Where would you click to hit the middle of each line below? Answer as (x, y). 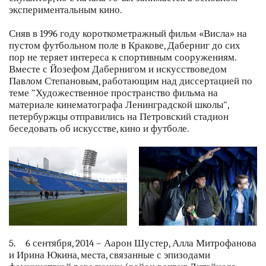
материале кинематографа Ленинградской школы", (119, 104)
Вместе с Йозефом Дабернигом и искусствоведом (118, 69)
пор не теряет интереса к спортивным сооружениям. (123, 57)
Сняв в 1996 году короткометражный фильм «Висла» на (128, 33)
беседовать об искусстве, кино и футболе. (99, 128)
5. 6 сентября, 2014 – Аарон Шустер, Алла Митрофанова (133, 243)
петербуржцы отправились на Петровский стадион (119, 116)
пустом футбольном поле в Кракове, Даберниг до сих (125, 45)
